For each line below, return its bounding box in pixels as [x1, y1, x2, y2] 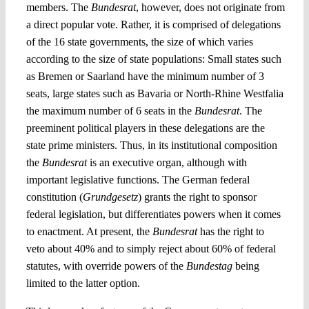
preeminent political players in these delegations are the [26, 121, 265, 134]
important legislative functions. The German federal [26, 173, 250, 186]
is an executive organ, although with [89, 156, 247, 168]
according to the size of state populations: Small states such [26, 52, 281, 65]
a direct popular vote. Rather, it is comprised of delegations [26, 18, 281, 30]
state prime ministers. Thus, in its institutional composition [26, 139, 277, 151]
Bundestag [186, 259, 232, 272]
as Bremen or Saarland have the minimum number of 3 [26, 70, 264, 82]
